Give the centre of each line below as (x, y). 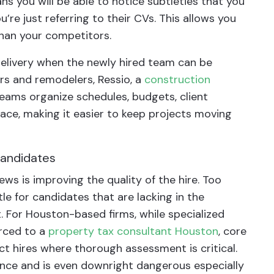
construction (177, 80)
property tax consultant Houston (133, 231)
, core (232, 231)
